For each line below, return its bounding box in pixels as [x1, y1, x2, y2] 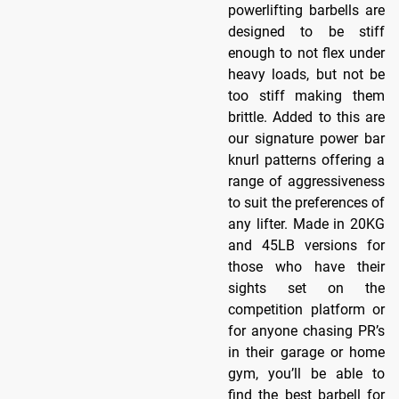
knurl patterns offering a [228, 151, 385, 168]
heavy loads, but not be [228, 65, 385, 83]
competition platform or [228, 300, 385, 318]
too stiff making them [228, 86, 385, 104]
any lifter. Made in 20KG [228, 215, 385, 232]
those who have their [228, 257, 385, 275]
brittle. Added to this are [228, 108, 385, 126]
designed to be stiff [228, 22, 385, 40]
